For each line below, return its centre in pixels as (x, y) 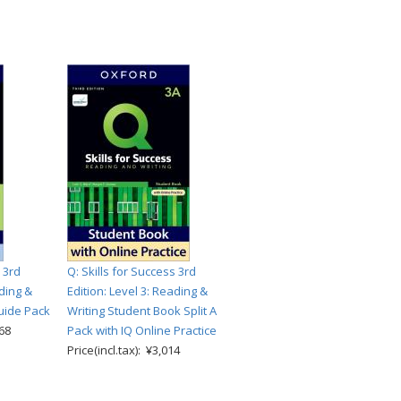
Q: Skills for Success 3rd (132, 271)
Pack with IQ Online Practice (142, 330)
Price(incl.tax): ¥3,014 (124, 350)
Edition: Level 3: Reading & (137, 291)
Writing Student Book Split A (142, 311)
